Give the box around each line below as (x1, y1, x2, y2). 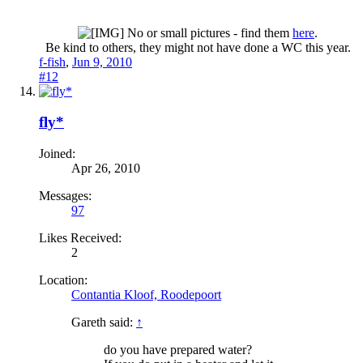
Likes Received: (39, 231, 122, 246)
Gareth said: (71, 315, 136, 330)
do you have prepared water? (104, 343, 252, 357)
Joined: (39, 147, 75, 161)
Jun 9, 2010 (72, 54, 132, 69)
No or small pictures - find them (124, 25, 293, 40)
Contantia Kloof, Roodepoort (71, 288, 221, 302)
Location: (39, 273, 88, 288)
